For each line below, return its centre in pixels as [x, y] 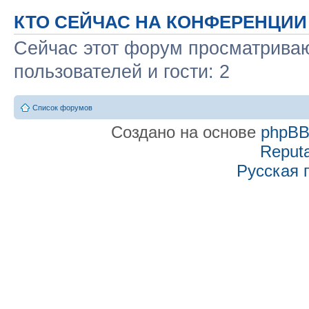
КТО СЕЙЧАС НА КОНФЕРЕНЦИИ [160, 22]
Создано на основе [186, 132]
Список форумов [62, 107]
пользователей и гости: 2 [122, 72]
